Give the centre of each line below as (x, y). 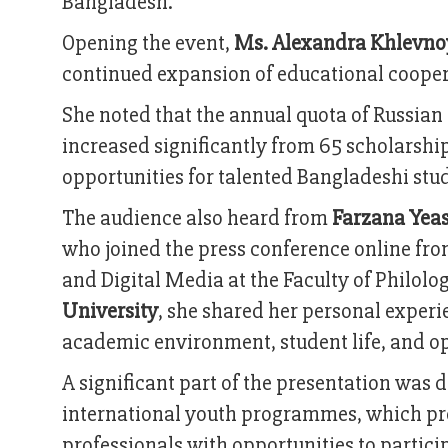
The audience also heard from (197, 219)
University (110, 312)
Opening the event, (148, 44)
